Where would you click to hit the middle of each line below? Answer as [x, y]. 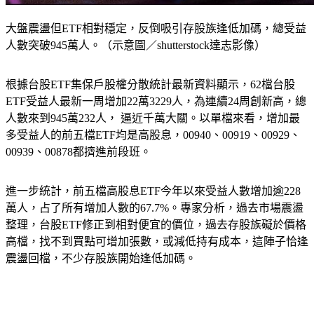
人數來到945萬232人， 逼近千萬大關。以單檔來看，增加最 [153, 118]
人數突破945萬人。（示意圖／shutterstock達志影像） [136, 46]
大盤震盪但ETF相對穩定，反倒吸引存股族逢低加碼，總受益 [156, 29]
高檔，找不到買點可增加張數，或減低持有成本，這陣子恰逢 [157, 242]
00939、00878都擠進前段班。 [78, 152]
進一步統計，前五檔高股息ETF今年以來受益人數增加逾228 [153, 191]
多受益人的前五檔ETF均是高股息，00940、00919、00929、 [153, 135]
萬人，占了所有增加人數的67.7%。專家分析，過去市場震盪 [155, 208]
